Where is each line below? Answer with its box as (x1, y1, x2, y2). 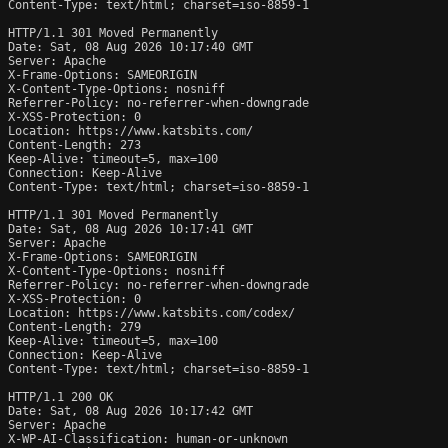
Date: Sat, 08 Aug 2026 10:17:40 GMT (8, 39, 253, 54)
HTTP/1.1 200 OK (8, 389, 113, 404)
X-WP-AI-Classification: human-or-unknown (8, 431, 288, 446)
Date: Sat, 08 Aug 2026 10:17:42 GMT (8, 403, 253, 418)
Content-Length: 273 (8, 137, 141, 152)
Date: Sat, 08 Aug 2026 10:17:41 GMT (8, 221, 253, 236)
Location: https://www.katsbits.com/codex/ (8, 305, 295, 320)
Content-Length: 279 (8, 319, 141, 334)
